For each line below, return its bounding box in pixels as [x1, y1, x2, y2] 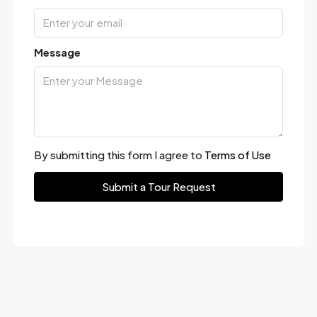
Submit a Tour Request [101, 180, 216, 194]
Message [33, 45, 81, 59]
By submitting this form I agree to [33, 148, 204, 162]
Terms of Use [204, 148, 271, 162]
